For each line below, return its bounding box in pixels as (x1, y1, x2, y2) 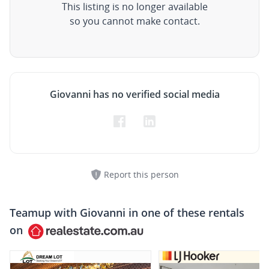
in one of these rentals (125, 205, 244, 220)
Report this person (103, 169, 179, 180)
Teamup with (10, 205, 80, 220)
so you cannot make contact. (69, 14, 200, 28)
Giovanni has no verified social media (49, 88, 220, 101)
